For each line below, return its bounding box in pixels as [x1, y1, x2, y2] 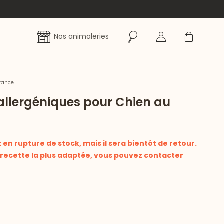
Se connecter [150, 26, 204, 38]
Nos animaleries [54, 31, 109, 41]
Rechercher [122, 26, 169, 38]
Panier [178, 26, 203, 38]
